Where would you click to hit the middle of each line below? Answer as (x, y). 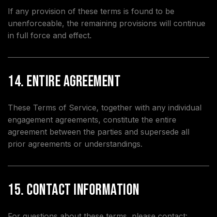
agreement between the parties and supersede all (99, 132)
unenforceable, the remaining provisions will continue (107, 23)
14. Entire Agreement (64, 82)
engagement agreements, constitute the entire (92, 120)
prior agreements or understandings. (75, 144)
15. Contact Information (74, 190)
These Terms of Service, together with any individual (105, 108)
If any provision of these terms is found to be (91, 11)
